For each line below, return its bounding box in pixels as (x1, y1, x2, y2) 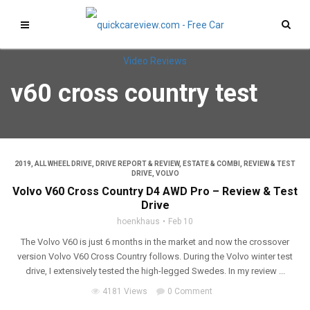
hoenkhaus (117, 217, 160, 226)
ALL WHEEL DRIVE (35, 160, 92, 167)
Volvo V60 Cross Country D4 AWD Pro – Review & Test (12, 185, 298, 198)
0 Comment (167, 286, 212, 296)
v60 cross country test (10, 79, 257, 108)
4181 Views (102, 286, 147, 296)
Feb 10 (168, 217, 193, 226)
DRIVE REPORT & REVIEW (95, 160, 179, 167)
